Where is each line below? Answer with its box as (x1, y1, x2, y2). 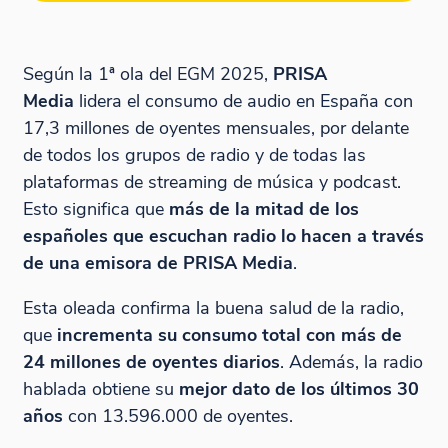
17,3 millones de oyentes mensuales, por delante (22, 114, 409, 140)
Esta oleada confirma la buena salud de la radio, (22, 294, 404, 320)
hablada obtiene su (22, 375, 179, 401)
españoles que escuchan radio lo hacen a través (22, 222, 424, 248)
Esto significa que (22, 195, 169, 221)
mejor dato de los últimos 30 (178, 375, 419, 401)
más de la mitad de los (168, 195, 359, 221)
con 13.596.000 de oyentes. (62, 402, 293, 428)
